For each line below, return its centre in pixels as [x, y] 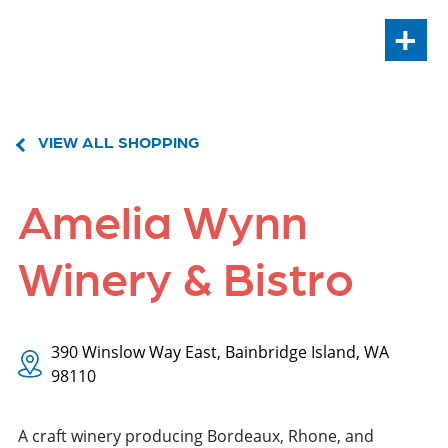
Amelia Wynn [163, 218]
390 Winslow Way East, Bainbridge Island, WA [220, 352]
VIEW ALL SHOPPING [119, 141]
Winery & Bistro [186, 275]
